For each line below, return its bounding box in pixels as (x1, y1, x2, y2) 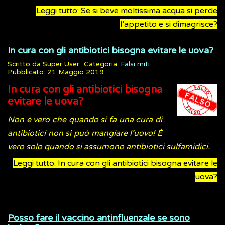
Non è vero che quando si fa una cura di (8, 115, 162, 125)
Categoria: (84, 60, 121, 69)
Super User (43, 60, 79, 69)
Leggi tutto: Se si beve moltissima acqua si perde (36, 6, 217, 16)
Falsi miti (121, 60, 150, 69)
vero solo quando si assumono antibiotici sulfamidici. (8, 142, 210, 152)
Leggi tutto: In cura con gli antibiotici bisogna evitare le (13, 158, 217, 169)
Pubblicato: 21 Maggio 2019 (8, 68, 104, 77)
